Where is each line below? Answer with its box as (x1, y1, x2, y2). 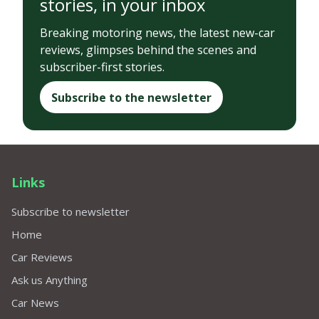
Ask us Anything (11, 272, 88, 287)
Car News (11, 295, 59, 310)
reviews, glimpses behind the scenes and (40, 42, 256, 58)
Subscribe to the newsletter (51, 89, 211, 105)
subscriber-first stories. (40, 59, 164, 75)
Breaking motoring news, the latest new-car (40, 25, 275, 41)
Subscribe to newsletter (11, 204, 130, 219)
